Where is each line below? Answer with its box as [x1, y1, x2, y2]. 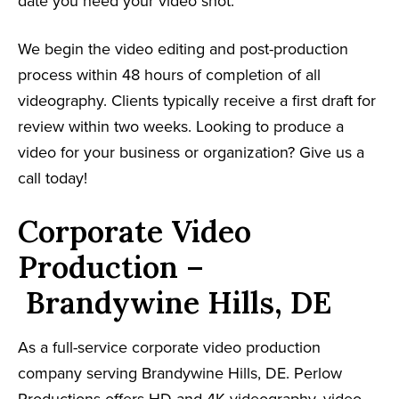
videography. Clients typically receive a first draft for [18, 90, 376, 110]
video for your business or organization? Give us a [18, 142, 364, 162]
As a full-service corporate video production [18, 337, 321, 357]
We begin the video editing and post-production [18, 38, 348, 59]
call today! [18, 167, 87, 188]
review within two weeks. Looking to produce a [18, 116, 344, 136]
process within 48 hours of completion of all [18, 64, 321, 85]
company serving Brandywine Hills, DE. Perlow [18, 362, 342, 383]
